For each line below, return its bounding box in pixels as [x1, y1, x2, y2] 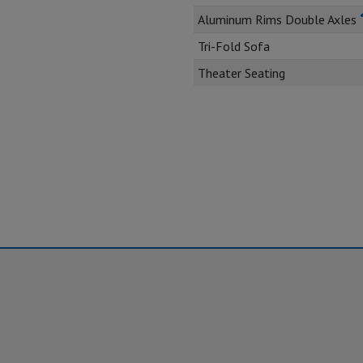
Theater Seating [197, 64, 285, 81]
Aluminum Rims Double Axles [197, 11, 360, 28]
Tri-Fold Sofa [197, 37, 270, 54]
